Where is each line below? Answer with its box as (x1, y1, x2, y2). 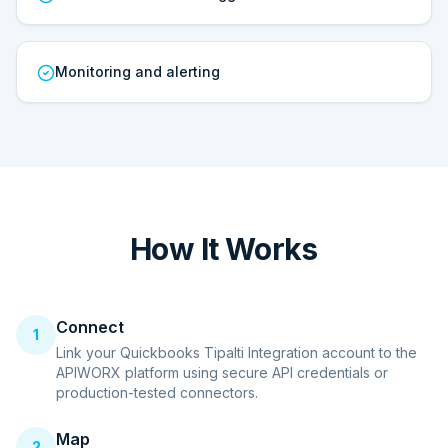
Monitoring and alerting (55, 63, 220, 80)
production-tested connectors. (56, 384, 258, 401)
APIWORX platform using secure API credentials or (56, 364, 388, 381)
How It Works (130, 231, 318, 267)
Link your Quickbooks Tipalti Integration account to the (56, 344, 417, 361)
